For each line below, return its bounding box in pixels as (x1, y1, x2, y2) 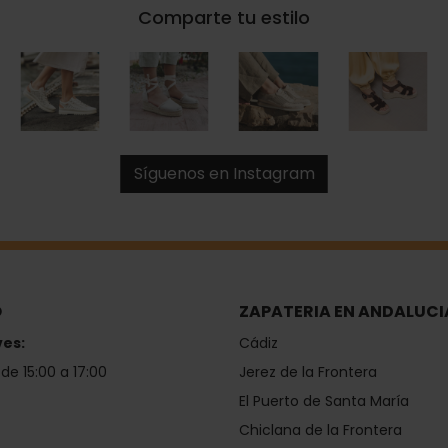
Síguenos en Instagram (133, 162, 315, 186)
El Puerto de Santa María (239, 391, 409, 412)
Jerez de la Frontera (239, 362, 377, 383)
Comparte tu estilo (138, 4, 310, 30)
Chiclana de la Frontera (239, 420, 402, 441)
